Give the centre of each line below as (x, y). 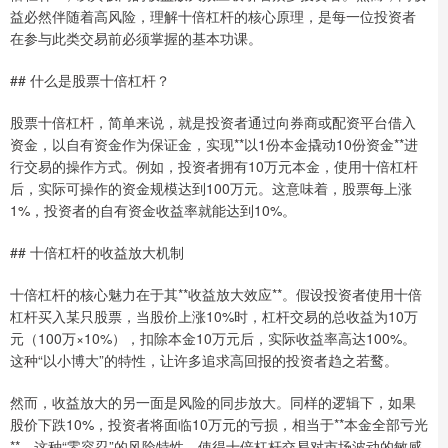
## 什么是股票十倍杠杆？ (90, 79)
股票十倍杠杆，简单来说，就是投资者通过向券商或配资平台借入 (213, 121)
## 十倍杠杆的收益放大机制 (97, 251)
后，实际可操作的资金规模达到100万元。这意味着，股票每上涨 (211, 187)
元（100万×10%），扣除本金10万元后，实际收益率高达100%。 (213, 337)
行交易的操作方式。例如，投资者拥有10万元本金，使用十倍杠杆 (214, 165)
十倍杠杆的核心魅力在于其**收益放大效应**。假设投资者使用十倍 (216, 293)
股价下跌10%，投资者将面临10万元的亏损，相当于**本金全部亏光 (219, 423)
